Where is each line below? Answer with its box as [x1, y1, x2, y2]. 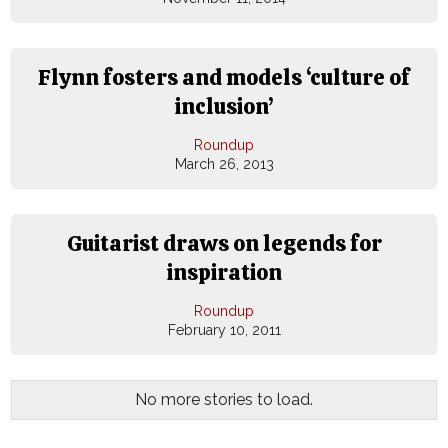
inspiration [166, 258, 282, 288]
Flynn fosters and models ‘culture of [38, 63, 410, 93]
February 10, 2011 [167, 322, 281, 339]
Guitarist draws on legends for [66, 229, 382, 259]
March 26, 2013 [174, 156, 274, 173]
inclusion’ [174, 92, 274, 122]
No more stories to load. [135, 390, 313, 410]
